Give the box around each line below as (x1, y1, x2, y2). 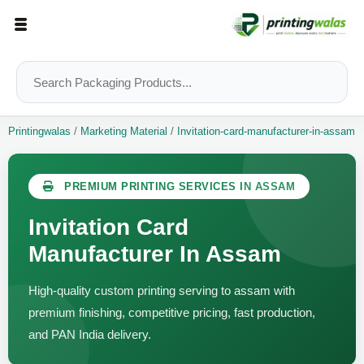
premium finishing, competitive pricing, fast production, (28, 305, 315, 320)
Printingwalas (8, 125, 74, 138)
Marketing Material (77, 125, 167, 138)
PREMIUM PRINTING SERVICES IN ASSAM (60, 180, 295, 193)
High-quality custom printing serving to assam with (28, 284, 295, 298)
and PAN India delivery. (28, 327, 151, 342)
